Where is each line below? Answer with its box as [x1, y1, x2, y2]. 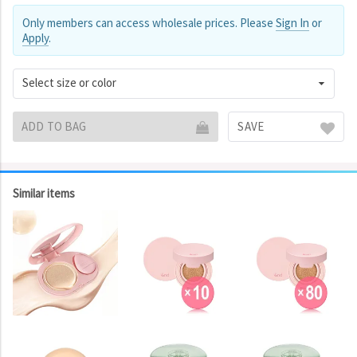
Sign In [276, 15, 309, 30]
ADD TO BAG [22, 119, 87, 134]
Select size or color [22, 75, 116, 90]
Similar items [13, 186, 75, 201]
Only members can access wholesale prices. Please [22, 15, 276, 30]
